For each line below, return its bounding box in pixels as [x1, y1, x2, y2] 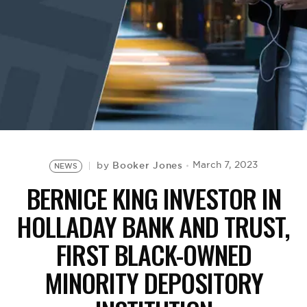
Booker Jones [112, 159, 183, 171]
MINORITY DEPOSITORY [44, 263, 263, 302]
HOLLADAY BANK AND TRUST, [17, 207, 290, 245]
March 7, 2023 [192, 159, 258, 171]
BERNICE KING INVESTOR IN [26, 179, 281, 217]
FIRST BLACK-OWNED [56, 235, 251, 273]
